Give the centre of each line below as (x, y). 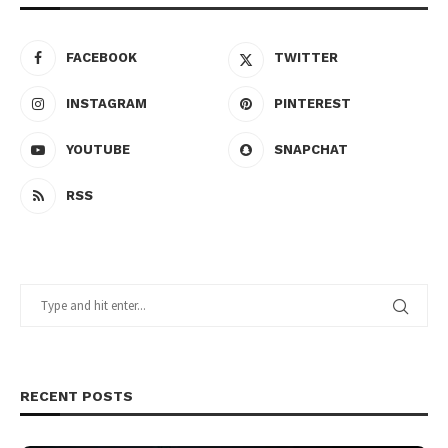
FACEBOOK (101, 57)
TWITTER (306, 57)
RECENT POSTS (76, 396)
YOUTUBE (98, 149)
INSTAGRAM (106, 103)
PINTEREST (313, 103)
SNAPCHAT (311, 149)
